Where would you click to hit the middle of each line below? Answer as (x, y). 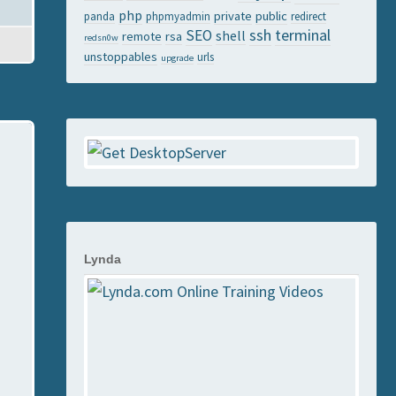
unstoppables (121, 57)
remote (142, 36)
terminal (303, 35)
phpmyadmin (178, 16)
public (271, 16)
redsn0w (101, 38)
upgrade (177, 58)
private (233, 16)
